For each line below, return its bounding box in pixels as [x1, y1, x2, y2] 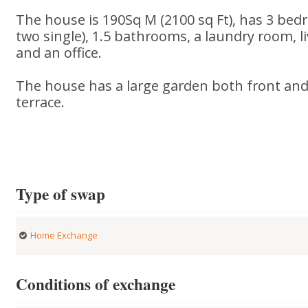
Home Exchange [30, 229, 98, 241]
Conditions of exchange [16, 272, 176, 296]
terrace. [16, 93, 65, 111]
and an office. [16, 43, 102, 62]
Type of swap [16, 182, 106, 206]
